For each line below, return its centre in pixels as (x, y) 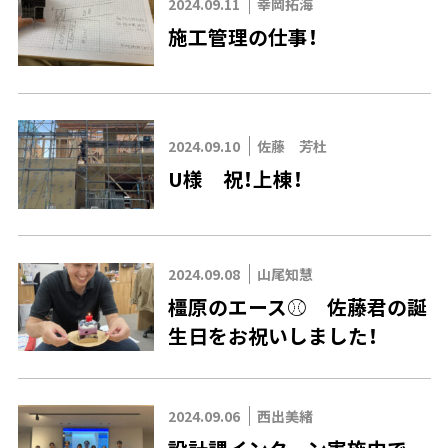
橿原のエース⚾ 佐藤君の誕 (297, 306)
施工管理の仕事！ (242, 36)
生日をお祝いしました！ (272, 335)
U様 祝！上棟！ (235, 178)
